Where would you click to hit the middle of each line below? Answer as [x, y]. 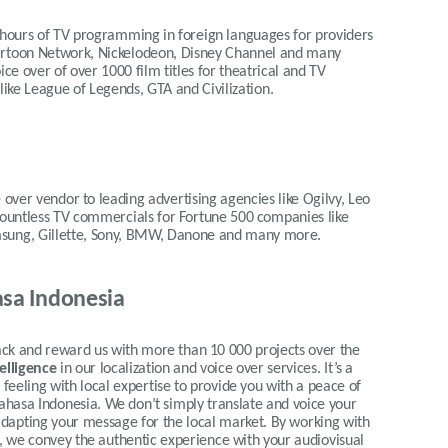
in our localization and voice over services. [188, 369]
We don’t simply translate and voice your [230, 405]
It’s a [339, 369]
